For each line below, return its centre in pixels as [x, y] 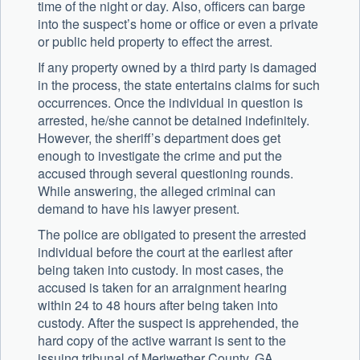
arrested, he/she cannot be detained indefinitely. [174, 121]
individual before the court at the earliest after [165, 252]
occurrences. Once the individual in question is [170, 103]
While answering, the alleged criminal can [157, 191]
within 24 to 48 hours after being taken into [158, 305]
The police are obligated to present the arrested [172, 235]
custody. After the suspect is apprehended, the [168, 323]
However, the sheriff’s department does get [159, 138]
